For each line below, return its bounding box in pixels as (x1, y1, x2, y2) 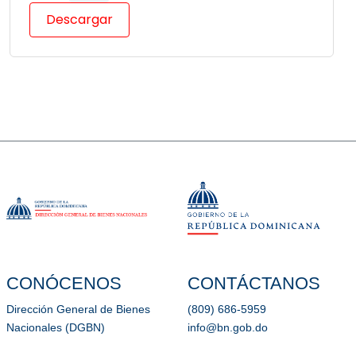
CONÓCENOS (6, 273, 122, 294)
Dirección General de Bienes (6, 304, 150, 316)
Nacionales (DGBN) (6, 322, 105, 335)
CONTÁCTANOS (188, 273, 320, 294)
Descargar (46, 10, 113, 29)
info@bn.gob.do (188, 322, 268, 335)
